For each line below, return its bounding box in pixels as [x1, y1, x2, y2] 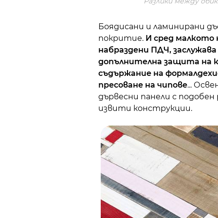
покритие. [98, 33, 145, 43]
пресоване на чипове [98, 80, 187, 90]
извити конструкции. [98, 103, 192, 113]
